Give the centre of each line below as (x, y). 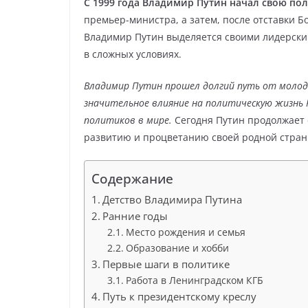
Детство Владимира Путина (173, 199)
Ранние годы (135, 216)
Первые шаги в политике (166, 264)
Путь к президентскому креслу (180, 296)
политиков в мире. (128, 120)
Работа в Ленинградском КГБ (194, 280)
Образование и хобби (177, 248)
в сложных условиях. (133, 54)
